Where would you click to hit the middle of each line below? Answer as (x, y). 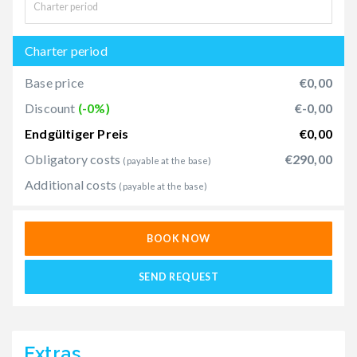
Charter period (66, 50)
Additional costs (72, 184)
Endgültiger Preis (77, 133)
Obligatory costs (74, 159)
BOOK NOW (178, 238)
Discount (51, 108)
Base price (54, 82)
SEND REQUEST (178, 277)
